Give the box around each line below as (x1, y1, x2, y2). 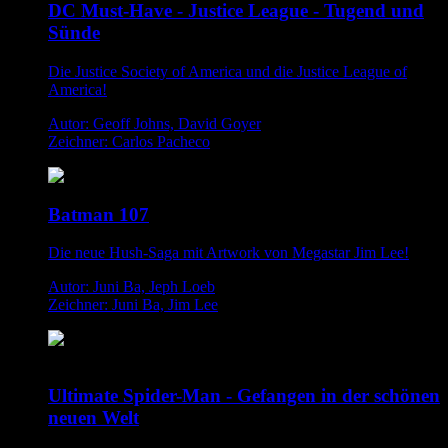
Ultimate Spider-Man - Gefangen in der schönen (48, 385, 440, 407)
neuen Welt (48, 407, 139, 429)
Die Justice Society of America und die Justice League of (48, 63, 407, 80)
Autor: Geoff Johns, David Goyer (48, 115, 261, 132)
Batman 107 (48, 203, 149, 225)
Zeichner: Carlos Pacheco (48, 133, 210, 150)
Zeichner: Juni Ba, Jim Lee (48, 296, 218, 314)
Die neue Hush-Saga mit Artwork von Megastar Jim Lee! (48, 244, 409, 262)
